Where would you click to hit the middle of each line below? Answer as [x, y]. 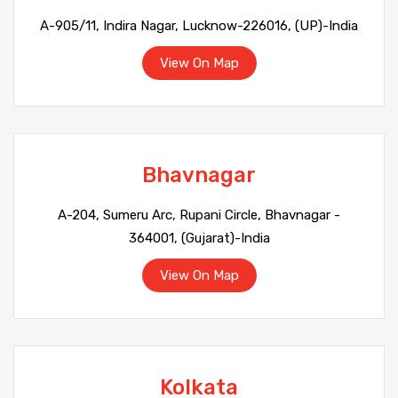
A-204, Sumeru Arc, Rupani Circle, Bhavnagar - [199, 215]
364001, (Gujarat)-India [199, 238]
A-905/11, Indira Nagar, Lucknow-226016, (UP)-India [199, 26]
